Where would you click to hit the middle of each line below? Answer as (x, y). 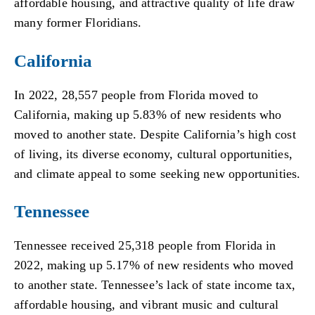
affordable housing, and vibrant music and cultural (146, 305)
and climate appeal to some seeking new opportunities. (157, 173)
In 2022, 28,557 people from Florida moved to (136, 95)
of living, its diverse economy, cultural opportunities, (153, 154)
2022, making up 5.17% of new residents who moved (154, 265)
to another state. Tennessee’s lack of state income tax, (155, 285)
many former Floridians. (78, 23)
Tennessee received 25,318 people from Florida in (145, 246)
